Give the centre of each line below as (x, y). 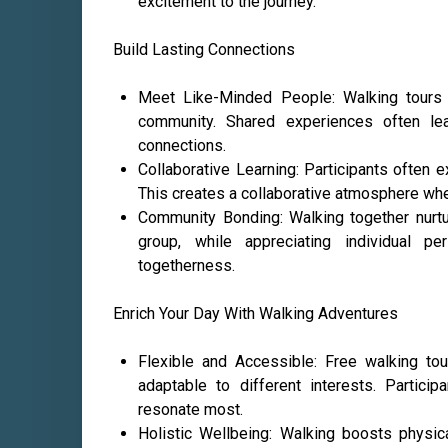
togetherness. (187, 266)
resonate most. (191, 410)
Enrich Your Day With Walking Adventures (256, 314)
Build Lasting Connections (204, 50)
